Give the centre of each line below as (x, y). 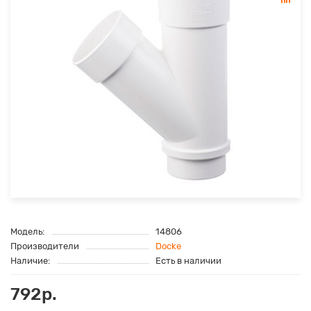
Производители (45, 246)
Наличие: (30, 261)
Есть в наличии (188, 261)
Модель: (27, 232)
